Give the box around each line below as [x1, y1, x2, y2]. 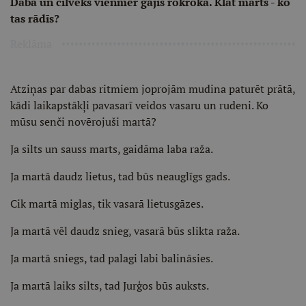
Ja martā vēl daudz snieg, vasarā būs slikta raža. [10, 223, 240, 238]
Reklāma [10, 36, 52, 51]
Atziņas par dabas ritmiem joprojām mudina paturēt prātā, [10, 81, 295, 96]
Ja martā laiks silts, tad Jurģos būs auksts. [10, 278, 209, 293]
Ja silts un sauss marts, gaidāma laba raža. [10, 141, 213, 156]
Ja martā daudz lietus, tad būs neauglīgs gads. [10, 169, 230, 184]
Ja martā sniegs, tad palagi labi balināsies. [10, 251, 213, 266]
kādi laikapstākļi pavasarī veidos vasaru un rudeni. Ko [10, 98, 268, 113]
